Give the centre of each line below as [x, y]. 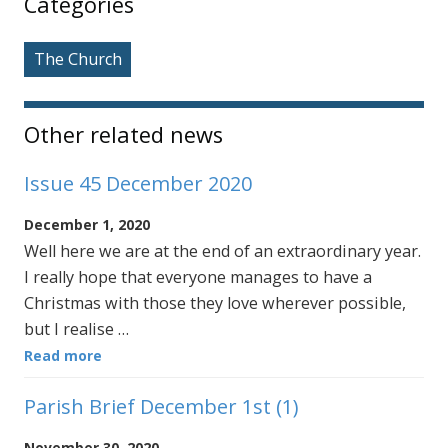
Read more [63, 355]
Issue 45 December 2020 [138, 183]
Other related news [123, 134]
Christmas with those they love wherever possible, [215, 302]
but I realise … [76, 328]
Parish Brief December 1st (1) [161, 406]
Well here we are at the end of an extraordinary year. [222, 250]
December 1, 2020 [87, 224]
